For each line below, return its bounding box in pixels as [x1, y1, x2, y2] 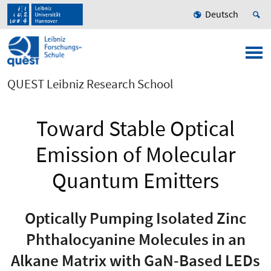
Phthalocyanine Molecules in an [25, 228, 246, 249]
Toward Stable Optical [36, 115, 235, 143]
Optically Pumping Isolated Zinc [25, 207, 246, 228]
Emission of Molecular [36, 141, 235, 169]
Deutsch [205, 8, 238, 21]
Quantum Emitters [52, 167, 219, 195]
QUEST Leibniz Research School [7, 76, 173, 93]
